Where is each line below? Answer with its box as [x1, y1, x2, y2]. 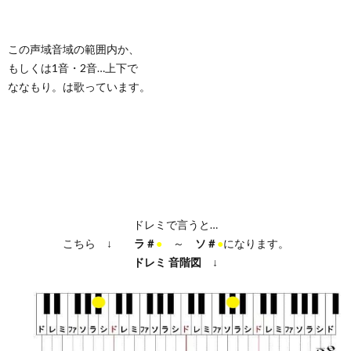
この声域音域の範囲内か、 [8, 42, 139, 56]
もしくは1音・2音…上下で [8, 61, 138, 75]
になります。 [223, 237, 289, 251]
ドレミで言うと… [133, 218, 218, 232]
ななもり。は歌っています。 [8, 80, 150, 94]
